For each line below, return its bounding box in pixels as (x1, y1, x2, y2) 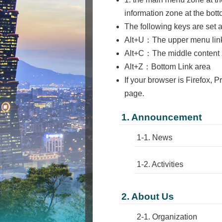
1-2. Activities (137, 160, 183, 169)
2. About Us (121, 191, 174, 202)
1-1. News (137, 133, 172, 142)
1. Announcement (121, 112, 202, 123)
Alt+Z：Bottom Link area (124, 62, 211, 71)
